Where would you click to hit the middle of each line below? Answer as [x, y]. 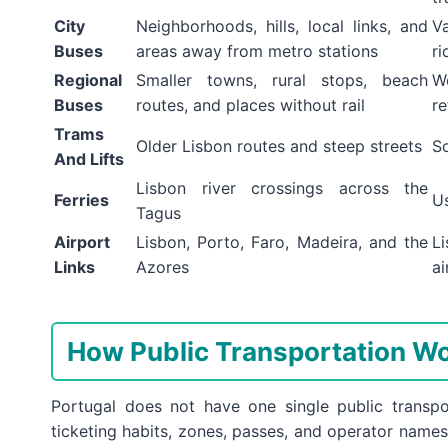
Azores [162, 267]
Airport [82, 242]
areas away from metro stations [257, 51]
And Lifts [89, 159]
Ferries [81, 200]
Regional [88, 80]
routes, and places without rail [250, 105]
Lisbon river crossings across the [282, 188]
